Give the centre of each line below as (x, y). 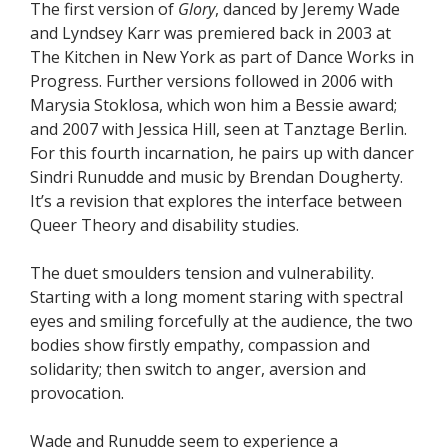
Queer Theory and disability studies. (164, 224)
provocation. (77, 392)
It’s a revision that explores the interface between (216, 200)
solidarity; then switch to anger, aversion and (198, 368)
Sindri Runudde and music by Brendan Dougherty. (216, 176)
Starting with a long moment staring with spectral (216, 296)
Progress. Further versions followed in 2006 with (211, 80)
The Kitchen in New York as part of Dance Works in (222, 56)
